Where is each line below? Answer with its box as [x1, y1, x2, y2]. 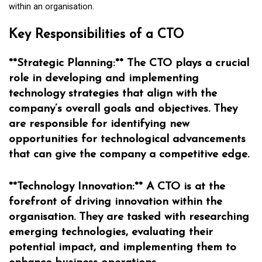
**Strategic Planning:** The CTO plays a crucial [9, 58, 249, 70]
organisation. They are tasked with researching [9, 211, 249, 223]
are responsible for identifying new [9, 119, 189, 130]
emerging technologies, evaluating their [9, 226, 213, 238]
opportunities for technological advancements [9, 134, 246, 146]
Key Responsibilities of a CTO [9, 27, 184, 42]
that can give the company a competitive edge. [9, 149, 249, 161]
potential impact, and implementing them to [9, 242, 236, 253]
